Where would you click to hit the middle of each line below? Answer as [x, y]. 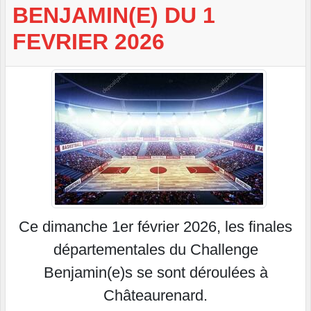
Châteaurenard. [155, 296]
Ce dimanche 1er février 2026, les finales [155, 227]
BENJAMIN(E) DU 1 [114, 16]
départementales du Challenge [155, 250]
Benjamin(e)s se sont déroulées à [155, 273]
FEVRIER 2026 [89, 42]
